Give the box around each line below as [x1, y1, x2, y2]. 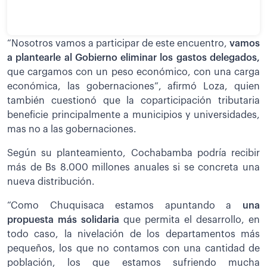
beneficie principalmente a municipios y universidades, [7, 110, 260, 120]
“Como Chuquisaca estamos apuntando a [7, 200, 232, 210]
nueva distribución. [7, 176, 95, 187]
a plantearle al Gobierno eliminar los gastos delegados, [7, 52, 260, 63]
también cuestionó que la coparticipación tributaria [7, 95, 260, 105]
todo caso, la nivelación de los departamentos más [7, 229, 260, 239]
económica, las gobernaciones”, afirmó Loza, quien [7, 81, 260, 91]
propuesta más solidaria [7, 215, 119, 225]
